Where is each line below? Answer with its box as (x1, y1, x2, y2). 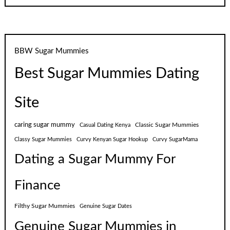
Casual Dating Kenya (80, 122, 131, 128)
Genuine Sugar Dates (80, 203, 132, 209)
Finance (14, 179, 61, 193)
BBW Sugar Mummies (14, 47, 89, 55)
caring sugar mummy (14, 121, 75, 129)
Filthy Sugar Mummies (14, 203, 75, 209)
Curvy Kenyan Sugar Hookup (76, 137, 148, 143)
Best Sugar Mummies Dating (14, 66, 200, 82)
